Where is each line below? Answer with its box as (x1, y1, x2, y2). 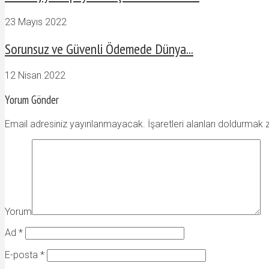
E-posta (5, 249, 40, 261)
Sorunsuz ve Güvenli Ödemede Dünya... (5, 39, 193, 58)
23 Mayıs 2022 (5, 16, 67, 28)
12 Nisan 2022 (5, 70, 65, 82)
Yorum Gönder (5, 92, 59, 107)
